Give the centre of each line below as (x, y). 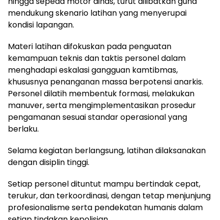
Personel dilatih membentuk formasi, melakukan (101, 94)
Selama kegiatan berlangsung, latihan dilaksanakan (107, 151)
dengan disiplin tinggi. (49, 163)
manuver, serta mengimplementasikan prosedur (102, 106)
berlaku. (23, 129)
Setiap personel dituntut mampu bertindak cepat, (104, 184)
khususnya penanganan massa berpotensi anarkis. (106, 82)
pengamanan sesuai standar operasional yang (97, 117)
